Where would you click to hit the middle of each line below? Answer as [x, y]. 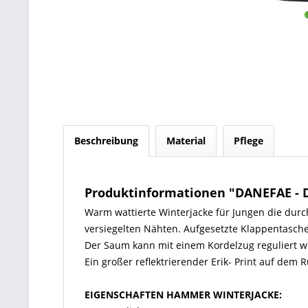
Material [186, 141]
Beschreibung [106, 141]
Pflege [249, 141]
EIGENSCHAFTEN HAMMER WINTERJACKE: [183, 295]
